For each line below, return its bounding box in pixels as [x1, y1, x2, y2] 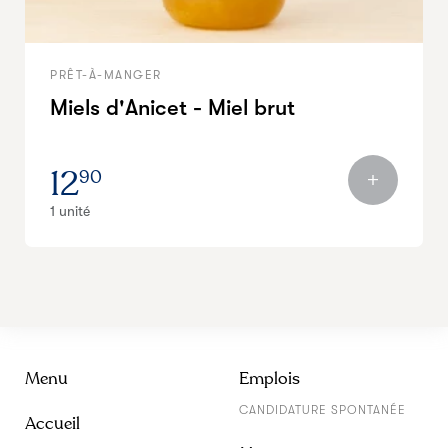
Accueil [25, 412, 80, 434]
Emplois [239, 368, 300, 389]
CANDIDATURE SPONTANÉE [239, 403, 406, 417]
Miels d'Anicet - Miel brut [50, 95, 295, 120]
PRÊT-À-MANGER [50, 68, 162, 82]
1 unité [50, 203, 90, 219]
